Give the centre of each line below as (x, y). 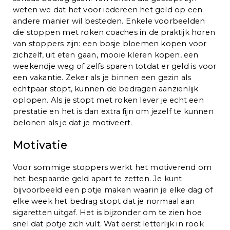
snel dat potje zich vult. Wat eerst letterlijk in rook (108, 224)
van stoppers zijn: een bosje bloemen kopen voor (110, 43)
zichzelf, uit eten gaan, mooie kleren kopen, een (106, 55)
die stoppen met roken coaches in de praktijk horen (114, 32)
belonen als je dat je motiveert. (73, 122)
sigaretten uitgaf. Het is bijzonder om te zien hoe (108, 212)
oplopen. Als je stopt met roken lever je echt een (108, 100)
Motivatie (40, 145)
